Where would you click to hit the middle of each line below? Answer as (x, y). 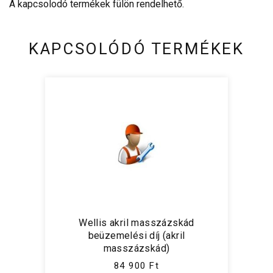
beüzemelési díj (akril (136, 235)
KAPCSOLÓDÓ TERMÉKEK (136, 48)
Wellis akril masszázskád (136, 222)
